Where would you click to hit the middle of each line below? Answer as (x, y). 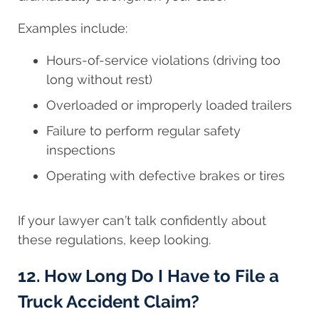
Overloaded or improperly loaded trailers (169, 105)
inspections (81, 150)
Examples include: (73, 28)
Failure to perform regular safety (143, 130)
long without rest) (99, 79)
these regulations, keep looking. (114, 239)
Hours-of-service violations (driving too (163, 60)
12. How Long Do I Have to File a (148, 276)
